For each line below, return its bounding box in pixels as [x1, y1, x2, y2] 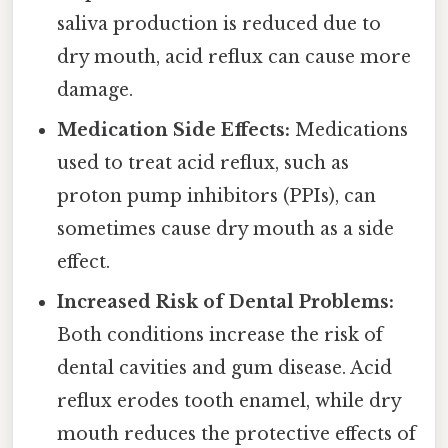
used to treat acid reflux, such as [57, 151, 350, 174]
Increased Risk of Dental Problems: [57, 290, 395, 313]
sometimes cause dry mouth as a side [57, 217, 395, 240]
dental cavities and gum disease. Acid [57, 356, 393, 379]
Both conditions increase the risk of [57, 323, 384, 346]
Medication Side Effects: [57, 118, 291, 141]
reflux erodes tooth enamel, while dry [57, 389, 402, 412]
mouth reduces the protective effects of [57, 422, 417, 445]
